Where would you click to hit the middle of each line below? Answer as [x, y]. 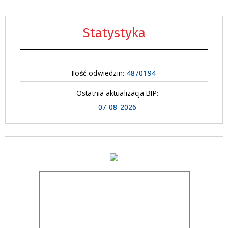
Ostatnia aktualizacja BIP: [117, 93]
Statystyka [114, 33]
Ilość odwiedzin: [99, 73]
